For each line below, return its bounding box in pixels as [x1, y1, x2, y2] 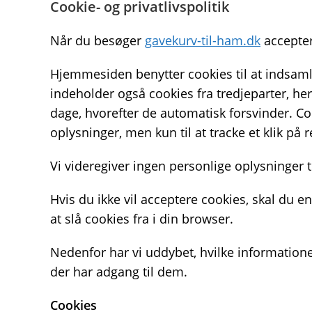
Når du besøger [50, 32, 145, 49]
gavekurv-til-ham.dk [145, 32, 260, 49]
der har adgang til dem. [50, 263, 187, 280]
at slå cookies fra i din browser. [50, 210, 233, 227]
